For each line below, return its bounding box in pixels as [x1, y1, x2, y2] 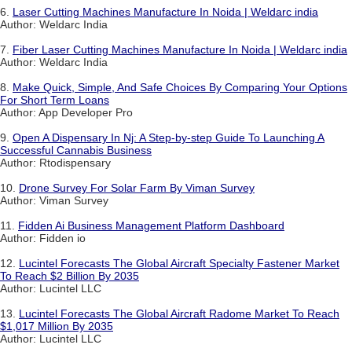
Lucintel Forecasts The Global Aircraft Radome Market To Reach [19, 306, 339, 320]
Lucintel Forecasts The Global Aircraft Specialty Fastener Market [19, 256, 339, 269]
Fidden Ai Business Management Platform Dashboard [18, 218, 284, 232]
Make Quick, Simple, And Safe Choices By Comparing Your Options [13, 80, 347, 93]
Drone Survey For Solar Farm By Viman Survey [19, 181, 255, 194]
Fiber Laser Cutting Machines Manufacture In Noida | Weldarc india [13, 42, 347, 56]
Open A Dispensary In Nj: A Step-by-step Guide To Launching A [13, 130, 324, 144]
